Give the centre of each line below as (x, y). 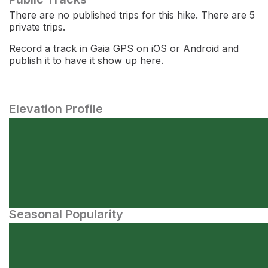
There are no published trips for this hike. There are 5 (132, 15)
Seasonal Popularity (66, 214)
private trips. (37, 27)
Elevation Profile (56, 109)
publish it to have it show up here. (86, 60)
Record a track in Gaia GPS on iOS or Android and (124, 48)
